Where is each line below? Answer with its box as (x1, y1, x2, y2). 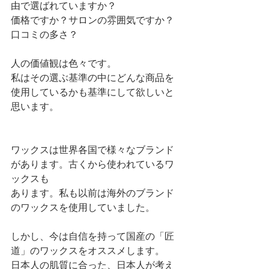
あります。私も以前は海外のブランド (11, 187, 174, 199)
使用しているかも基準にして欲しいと (11, 86, 174, 98)
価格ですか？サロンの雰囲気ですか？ (11, 14, 174, 26)
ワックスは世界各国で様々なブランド (11, 144, 174, 156)
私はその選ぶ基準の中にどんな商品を (11, 72, 174, 83)
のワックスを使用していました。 (11, 202, 155, 213)
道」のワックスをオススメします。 (11, 245, 165, 256)
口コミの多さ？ (11, 29, 78, 40)
